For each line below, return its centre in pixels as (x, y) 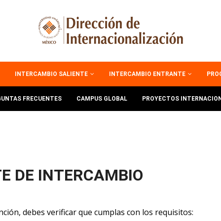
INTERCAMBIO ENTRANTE (148, 74)
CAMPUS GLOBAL (102, 99)
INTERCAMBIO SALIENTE (52, 74)
